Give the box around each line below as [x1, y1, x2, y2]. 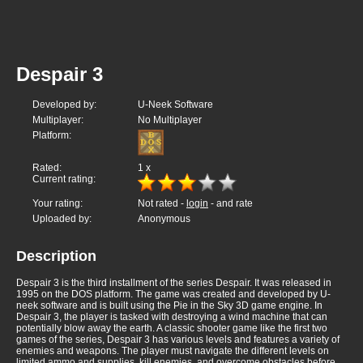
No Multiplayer [138, 114, 202, 126]
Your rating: [32, 198, 83, 210]
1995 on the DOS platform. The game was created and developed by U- [16, 288, 331, 301]
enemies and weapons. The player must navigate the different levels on [16, 345, 329, 357]
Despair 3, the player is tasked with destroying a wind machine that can [16, 311, 327, 323]
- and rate [208, 198, 253, 210]
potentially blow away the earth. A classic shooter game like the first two [16, 322, 327, 335]
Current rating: [32, 173, 96, 186]
